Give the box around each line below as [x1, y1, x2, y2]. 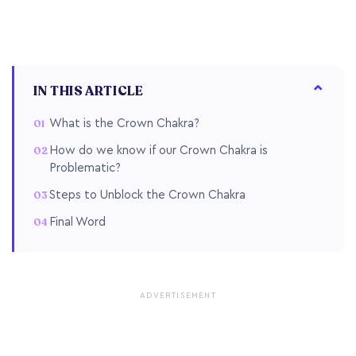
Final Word [49, 215, 106, 228]
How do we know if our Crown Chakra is [49, 144, 268, 157]
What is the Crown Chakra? [49, 117, 199, 130]
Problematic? [49, 161, 121, 174]
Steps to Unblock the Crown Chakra [49, 188, 246, 201]
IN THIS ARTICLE [33, 82, 144, 100]
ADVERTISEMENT [140, 291, 216, 300]
